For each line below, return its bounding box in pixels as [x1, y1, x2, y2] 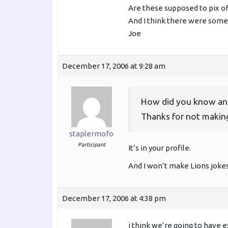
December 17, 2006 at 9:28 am [62, 62, 165, 71]
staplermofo [69, 129, 113, 138]
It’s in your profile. [128, 144, 191, 153]
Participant [77, 141, 105, 148]
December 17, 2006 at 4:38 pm [62, 194, 166, 203]
